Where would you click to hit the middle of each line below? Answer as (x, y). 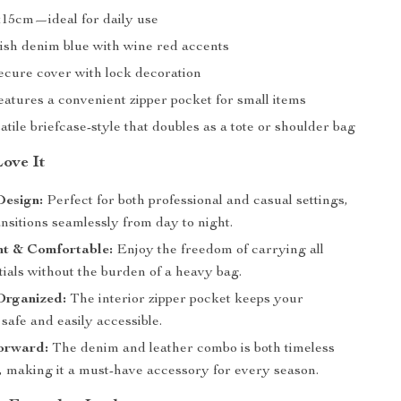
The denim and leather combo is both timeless (192, 349)
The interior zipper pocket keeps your (185, 300)
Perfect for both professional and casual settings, (196, 201)
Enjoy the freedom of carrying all (219, 251)
